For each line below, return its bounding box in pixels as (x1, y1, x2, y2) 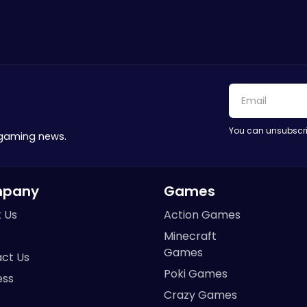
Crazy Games (164, 287, 237, 303)
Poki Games (164, 266, 228, 282)
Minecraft (164, 228, 217, 244)
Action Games (164, 207, 241, 223)
